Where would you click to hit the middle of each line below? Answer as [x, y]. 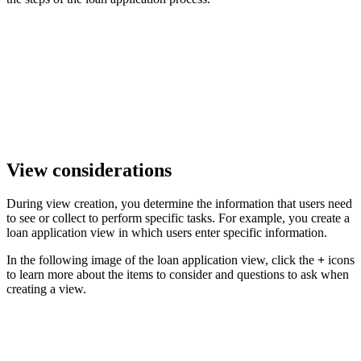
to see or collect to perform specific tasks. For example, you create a [178, 218]
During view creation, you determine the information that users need [179, 204]
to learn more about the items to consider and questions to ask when [178, 275]
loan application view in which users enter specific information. [167, 233]
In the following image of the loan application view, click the [162, 260]
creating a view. [46, 289]
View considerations [89, 170]
